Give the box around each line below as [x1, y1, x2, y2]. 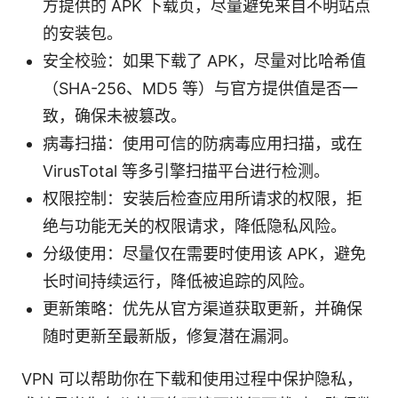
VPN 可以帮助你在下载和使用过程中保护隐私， [21, 369, 362, 388]
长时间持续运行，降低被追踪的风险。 [43, 271, 314, 291]
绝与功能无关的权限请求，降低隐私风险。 [43, 216, 346, 235]
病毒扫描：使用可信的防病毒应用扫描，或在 [43, 133, 362, 153]
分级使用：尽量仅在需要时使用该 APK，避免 [43, 243, 366, 263]
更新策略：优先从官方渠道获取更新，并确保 [43, 298, 362, 318]
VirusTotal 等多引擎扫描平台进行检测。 [43, 161, 330, 180]
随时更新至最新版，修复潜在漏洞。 [43, 326, 298, 346]
